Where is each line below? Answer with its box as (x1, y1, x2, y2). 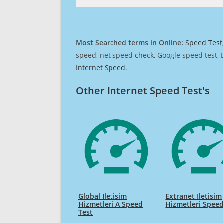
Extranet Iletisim (165, 191, 222, 201)
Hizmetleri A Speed (78, 199, 143, 209)
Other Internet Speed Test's (76, 83, 210, 97)
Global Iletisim (78, 191, 127, 201)
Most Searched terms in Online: (76, 37, 185, 47)
